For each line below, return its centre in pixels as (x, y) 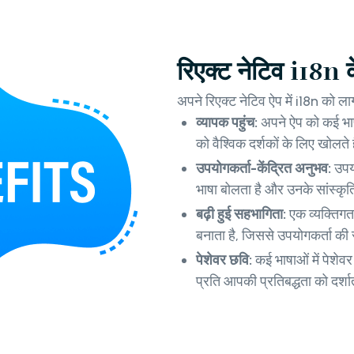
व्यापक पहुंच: (228, 122)
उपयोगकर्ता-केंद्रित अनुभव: (265, 168)
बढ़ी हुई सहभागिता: (241, 214)
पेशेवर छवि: (224, 260)
